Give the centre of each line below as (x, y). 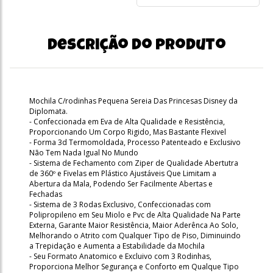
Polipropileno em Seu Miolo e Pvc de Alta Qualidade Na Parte (135, 214)
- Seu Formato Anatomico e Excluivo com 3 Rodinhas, (120, 256)
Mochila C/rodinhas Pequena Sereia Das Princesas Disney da (133, 101)
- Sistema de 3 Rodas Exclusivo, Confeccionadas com (120, 204)
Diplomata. (48, 111)
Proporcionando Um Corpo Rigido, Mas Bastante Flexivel (128, 132)
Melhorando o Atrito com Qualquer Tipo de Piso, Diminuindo (135, 235)
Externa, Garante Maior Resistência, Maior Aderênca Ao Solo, (134, 225)
